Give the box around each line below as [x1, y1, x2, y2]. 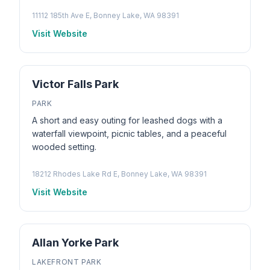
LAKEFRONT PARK [32, 257, 102, 266]
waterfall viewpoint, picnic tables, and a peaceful [32, 128, 227, 139]
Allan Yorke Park [32, 236, 119, 249]
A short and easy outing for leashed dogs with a [32, 115, 222, 125]
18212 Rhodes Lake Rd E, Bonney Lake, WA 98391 [32, 169, 207, 178]
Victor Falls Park [32, 78, 119, 90]
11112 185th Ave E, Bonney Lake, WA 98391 [32, 11, 179, 20]
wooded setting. [32, 142, 96, 152]
